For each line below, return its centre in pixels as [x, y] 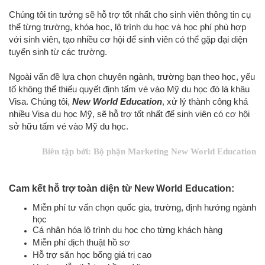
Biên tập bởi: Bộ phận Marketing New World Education [149, 152]
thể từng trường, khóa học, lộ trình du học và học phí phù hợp [127, 27]
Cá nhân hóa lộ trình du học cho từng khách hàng [127, 230]
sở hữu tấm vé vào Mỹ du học [67, 127]
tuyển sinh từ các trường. [58, 52]
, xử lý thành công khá [205, 102]
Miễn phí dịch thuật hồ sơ [81, 243]
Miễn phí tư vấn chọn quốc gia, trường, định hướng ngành [144, 208]
